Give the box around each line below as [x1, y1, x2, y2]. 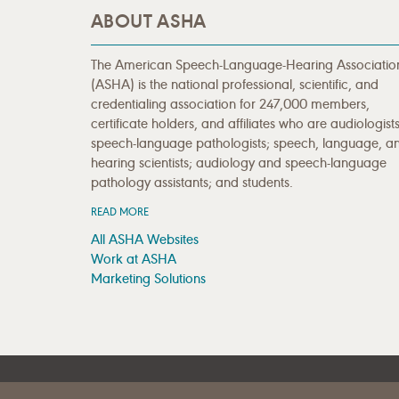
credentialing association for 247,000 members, [91, 95, 370, 113]
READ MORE [91, 205, 149, 219]
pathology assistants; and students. [91, 174, 293, 191]
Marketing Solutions [91, 270, 206, 288]
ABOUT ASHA [91, 9, 207, 33]
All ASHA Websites [91, 231, 199, 248]
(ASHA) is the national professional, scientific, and [91, 76, 379, 94]
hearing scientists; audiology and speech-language [91, 154, 387, 172]
